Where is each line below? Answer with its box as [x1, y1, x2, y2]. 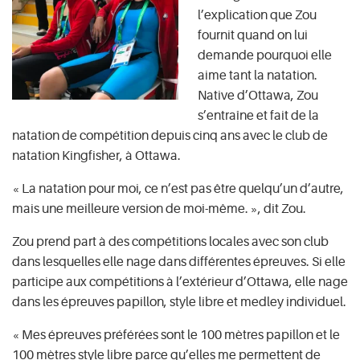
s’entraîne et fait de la [198, 108, 319, 123]
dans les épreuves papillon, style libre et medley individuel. [12, 295, 346, 309]
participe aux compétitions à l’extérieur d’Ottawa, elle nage [12, 275, 348, 289]
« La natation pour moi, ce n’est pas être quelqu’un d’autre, [12, 182, 344, 196]
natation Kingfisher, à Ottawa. [12, 149, 181, 163]
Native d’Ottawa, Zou [198, 88, 318, 103]
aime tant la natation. [198, 68, 317, 83]
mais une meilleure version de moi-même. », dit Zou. [12, 202, 306, 216]
